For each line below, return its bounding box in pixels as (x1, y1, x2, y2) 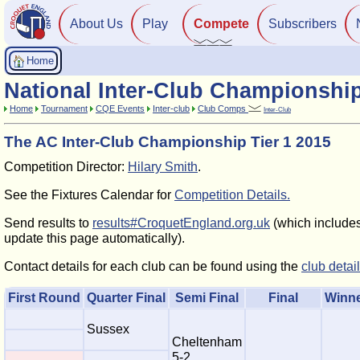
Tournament (41, 104, 88, 113)
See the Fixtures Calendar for (4, 188, 174, 202)
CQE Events (96, 104, 145, 113)
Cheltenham (172, 335, 242, 349)
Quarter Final (87, 291, 166, 305)
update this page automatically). (4, 231, 185, 245)
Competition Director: (4, 160, 128, 174)
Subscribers (268, 17, 337, 31)
